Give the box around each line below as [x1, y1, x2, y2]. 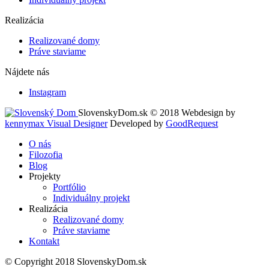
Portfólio [53, 182, 86, 193]
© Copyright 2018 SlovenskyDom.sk [5, 256, 147, 267]
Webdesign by [181, 107, 235, 118]
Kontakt [29, 236, 59, 247]
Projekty [29, 171, 61, 182]
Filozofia [29, 150, 62, 160]
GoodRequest [166, 118, 218, 129]
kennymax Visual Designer [5, 118, 107, 129]
